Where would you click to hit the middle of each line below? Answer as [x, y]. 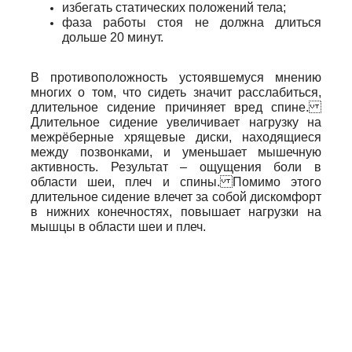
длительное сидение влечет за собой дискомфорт [176, 197]
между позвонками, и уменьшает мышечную [176, 152]
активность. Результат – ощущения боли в [176, 167]
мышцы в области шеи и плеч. [118, 227]
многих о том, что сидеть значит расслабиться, [176, 93]
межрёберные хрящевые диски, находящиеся [176, 137]
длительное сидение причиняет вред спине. [176, 108]
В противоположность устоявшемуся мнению [176, 78]
